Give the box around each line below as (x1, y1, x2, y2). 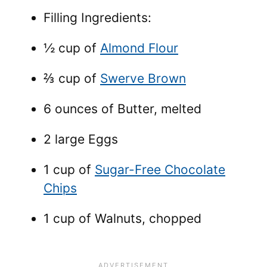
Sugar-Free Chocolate (95, 162, 225, 177)
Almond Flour (100, 40, 178, 55)
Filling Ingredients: (44, 10, 151, 25)
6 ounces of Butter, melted (44, 101, 201, 116)
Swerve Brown (100, 70, 186, 86)
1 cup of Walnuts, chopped (44, 210, 201, 226)
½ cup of (44, 40, 100, 55)
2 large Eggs (44, 131, 118, 147)
